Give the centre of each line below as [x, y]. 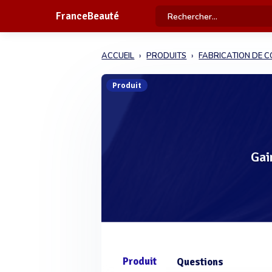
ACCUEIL [118, 56]
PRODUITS [167, 56]
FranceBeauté [87, 16]
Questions [200, 262]
